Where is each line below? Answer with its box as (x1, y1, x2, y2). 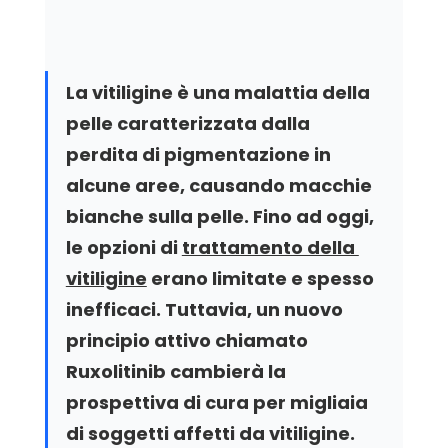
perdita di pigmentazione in (65, 141, 335, 167)
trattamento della (181, 234, 359, 260)
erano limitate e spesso (146, 265, 378, 291)
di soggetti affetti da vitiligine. (65, 420, 359, 446)
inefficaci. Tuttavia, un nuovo (65, 296, 347, 322)
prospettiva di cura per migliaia (65, 389, 372, 415)
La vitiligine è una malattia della (65, 79, 374, 105)
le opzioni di (65, 234, 182, 260)
